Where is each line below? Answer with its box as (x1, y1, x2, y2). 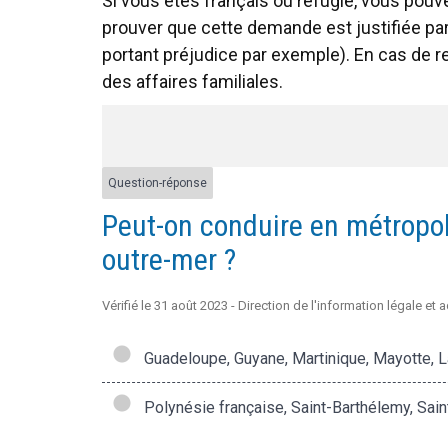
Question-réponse (108, 175, 207, 190)
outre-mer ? (102, 241, 236, 277)
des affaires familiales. (102, 71, 283, 93)
